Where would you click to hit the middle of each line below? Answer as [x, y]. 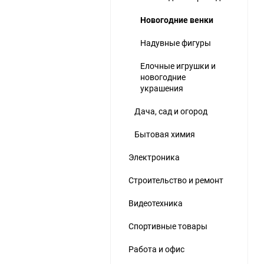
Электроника [154, 157]
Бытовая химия [165, 134]
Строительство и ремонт [176, 180]
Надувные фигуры [176, 43]
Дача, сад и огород [171, 111]
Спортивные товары [168, 226]
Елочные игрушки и [178, 66]
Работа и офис [156, 249]
